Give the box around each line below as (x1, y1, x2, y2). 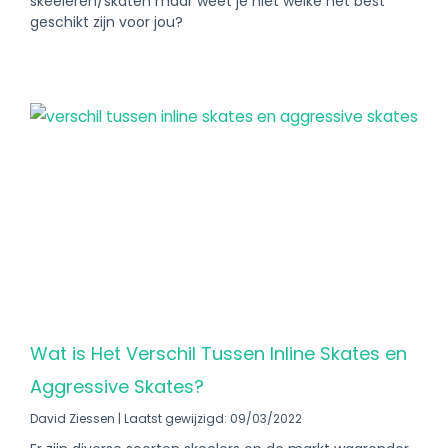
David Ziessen (30, 410, 118, 427)
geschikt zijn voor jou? (30, 12, 183, 32)
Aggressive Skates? (30, 374, 204, 399)
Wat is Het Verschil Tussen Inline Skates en (30, 341, 407, 366)
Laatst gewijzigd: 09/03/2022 (121, 410, 302, 427)
